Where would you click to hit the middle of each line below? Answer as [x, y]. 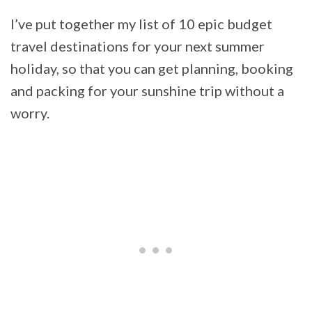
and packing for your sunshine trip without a [147, 91]
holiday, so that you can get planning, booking [152, 69]
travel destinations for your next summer [138, 46]
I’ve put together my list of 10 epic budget [141, 24]
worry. [30, 113]
